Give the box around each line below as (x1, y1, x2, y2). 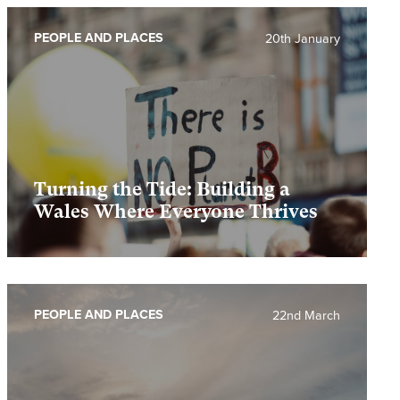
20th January (264, 31, 340, 47)
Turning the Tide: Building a (33, 179, 290, 201)
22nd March (271, 308, 340, 324)
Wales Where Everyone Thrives (33, 201, 318, 223)
